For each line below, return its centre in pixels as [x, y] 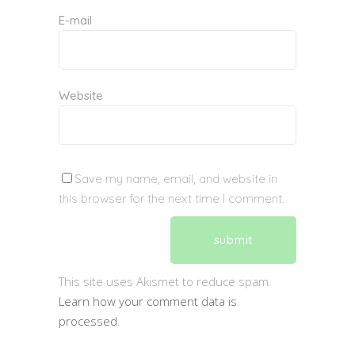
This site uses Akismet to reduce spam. [165, 281]
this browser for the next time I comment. [172, 198]
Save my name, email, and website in [176, 178]
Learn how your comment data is [148, 301]
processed [88, 321]
